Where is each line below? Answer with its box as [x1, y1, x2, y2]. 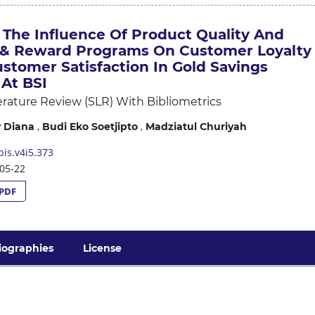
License [83, 242, 122, 255]
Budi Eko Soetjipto [41, 120, 138, 133]
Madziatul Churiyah [145, 120, 247, 133]
